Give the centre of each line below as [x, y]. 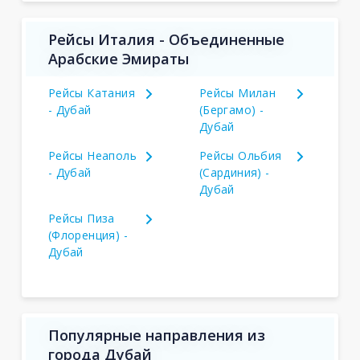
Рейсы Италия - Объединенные [166, 39]
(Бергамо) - [231, 110]
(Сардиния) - [234, 172]
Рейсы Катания [92, 93]
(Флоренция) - [88, 235]
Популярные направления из [156, 335]
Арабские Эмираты [118, 59]
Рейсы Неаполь [92, 155]
